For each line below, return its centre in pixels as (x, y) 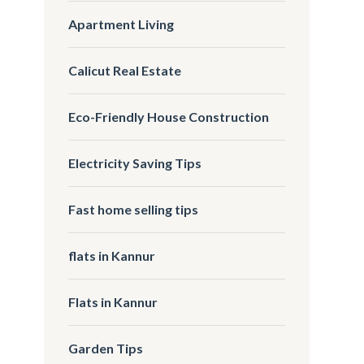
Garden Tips (106, 348)
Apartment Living (121, 24)
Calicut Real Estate (125, 70)
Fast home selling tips (134, 209)
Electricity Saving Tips (135, 162)
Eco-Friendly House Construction (169, 116)
